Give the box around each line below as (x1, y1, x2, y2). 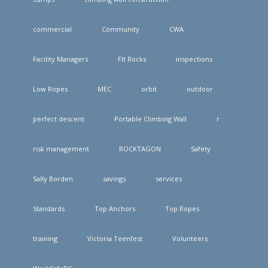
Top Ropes (165, 204, 199, 214)
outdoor (186, 84, 213, 94)
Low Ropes (32, 84, 68, 94)
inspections (175, 54, 212, 64)
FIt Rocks (117, 54, 146, 64)
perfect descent (32, 114, 84, 124)
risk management (32, 144, 89, 154)
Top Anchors (94, 204, 135, 214)
